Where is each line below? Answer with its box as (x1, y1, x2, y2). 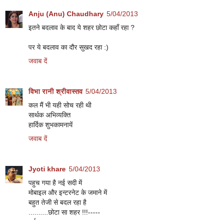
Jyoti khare (28, 165, 66, 173)
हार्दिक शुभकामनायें (28, 121, 73, 129)
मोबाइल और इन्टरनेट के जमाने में (28, 189, 107, 197)
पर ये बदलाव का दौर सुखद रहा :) (28, 43, 109, 52)
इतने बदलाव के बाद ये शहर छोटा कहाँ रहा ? (28, 24, 135, 32)
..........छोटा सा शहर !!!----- (28, 208, 100, 217)
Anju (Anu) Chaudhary (28, 10, 104, 18)
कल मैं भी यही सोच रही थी (28, 101, 91, 110)
